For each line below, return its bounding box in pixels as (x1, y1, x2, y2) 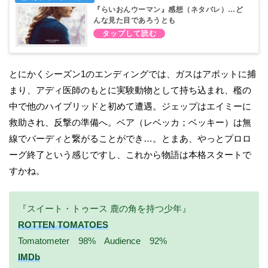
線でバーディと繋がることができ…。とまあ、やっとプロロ (9, 133, 251, 144)
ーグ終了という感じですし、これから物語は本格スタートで (9, 150, 251, 160)
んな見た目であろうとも (93, 16, 176, 25)
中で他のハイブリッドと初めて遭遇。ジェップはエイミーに (9, 101, 251, 112)
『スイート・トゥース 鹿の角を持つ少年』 (18, 203, 191, 214)
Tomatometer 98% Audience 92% (18, 236, 167, 246)
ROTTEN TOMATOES (18, 220, 108, 230)
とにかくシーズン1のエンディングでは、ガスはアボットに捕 (9, 69, 256, 80)
